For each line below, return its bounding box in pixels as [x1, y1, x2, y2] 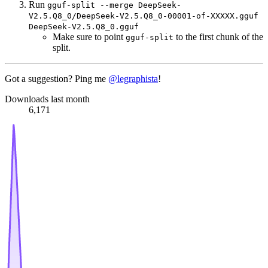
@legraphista [108, 74, 158, 84]
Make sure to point [53, 32, 126, 42]
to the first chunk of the [173, 32, 263, 42]
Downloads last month [5, 94, 90, 105]
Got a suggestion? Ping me [5, 74, 108, 84]
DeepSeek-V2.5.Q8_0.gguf [29, 22, 139, 32]
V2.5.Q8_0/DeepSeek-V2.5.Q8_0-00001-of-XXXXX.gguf [29, 11, 258, 21]
